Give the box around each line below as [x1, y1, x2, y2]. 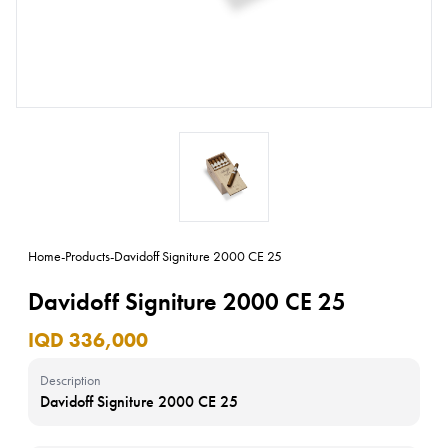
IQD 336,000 [28, 327, 148, 353]
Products [65, 247, 110, 265]
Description [40, 371, 101, 389]
